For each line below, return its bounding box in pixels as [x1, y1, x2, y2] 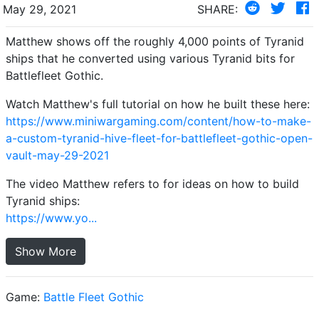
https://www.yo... [6, 210, 97, 225]
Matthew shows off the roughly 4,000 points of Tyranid [6, 33, 304, 48]
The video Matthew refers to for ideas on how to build [6, 176, 299, 191]
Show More [15, 244, 76, 258]
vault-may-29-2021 [6, 147, 110, 162]
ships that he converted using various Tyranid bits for [6, 51, 295, 66]
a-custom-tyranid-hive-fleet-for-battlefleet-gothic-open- [6, 130, 313, 145]
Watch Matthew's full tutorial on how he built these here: [6, 96, 310, 111]
